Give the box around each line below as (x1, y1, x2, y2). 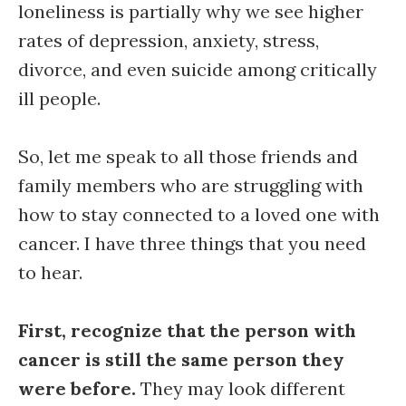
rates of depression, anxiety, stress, (18, 29, 319, 52)
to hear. (18, 261, 87, 284)
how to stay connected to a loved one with (18, 203, 380, 226)
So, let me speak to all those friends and (18, 145, 358, 168)
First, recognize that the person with (18, 319, 356, 342)
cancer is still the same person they (18, 348, 344, 371)
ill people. (18, 87, 101, 110)
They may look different (136, 377, 345, 400)
